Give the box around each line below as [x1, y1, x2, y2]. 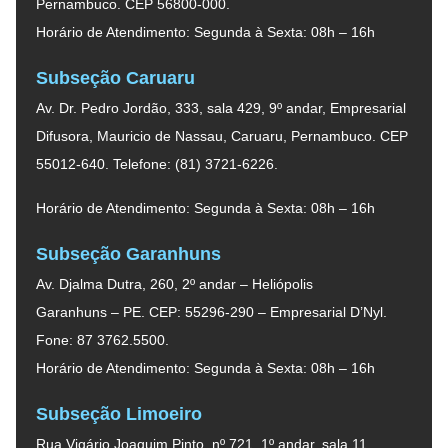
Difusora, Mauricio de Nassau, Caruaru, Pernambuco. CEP [36, 127, 408, 144]
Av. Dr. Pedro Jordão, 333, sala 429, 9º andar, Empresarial [36, 99, 406, 116]
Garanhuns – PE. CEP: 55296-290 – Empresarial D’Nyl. [36, 303, 387, 320]
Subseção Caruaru [36, 67, 195, 88]
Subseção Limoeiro [36, 403, 202, 424]
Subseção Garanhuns [36, 243, 221, 264]
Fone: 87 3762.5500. [36, 331, 169, 348]
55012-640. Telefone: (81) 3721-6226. [36, 155, 278, 172]
